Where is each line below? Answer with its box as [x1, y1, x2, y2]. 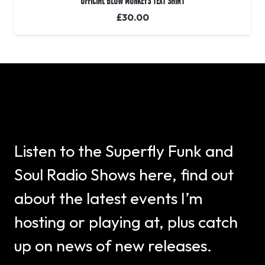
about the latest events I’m [14, 188, 203, 209]
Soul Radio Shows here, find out [14, 164, 234, 185]
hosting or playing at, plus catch [14, 212, 238, 232]
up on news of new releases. [14, 235, 212, 256]
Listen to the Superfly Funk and [14, 141, 233, 161]
